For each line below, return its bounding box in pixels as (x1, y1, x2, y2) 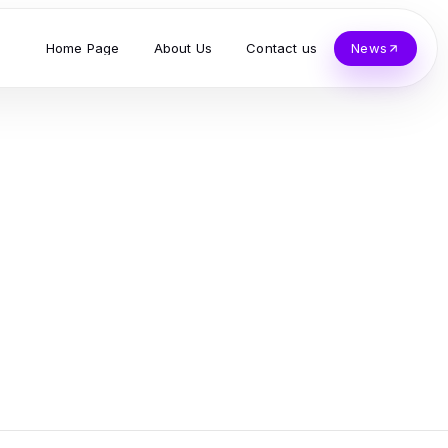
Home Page (45, 39, 120, 56)
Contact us (246, 39, 318, 56)
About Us (153, 39, 213, 56)
